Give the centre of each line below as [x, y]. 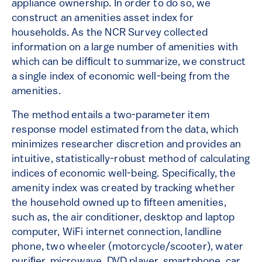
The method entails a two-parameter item [111, 116]
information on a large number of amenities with [125, 48]
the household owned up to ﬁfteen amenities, [119, 204]
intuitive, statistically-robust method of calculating [131, 160]
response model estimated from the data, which [125, 130]
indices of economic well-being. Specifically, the [124, 174]
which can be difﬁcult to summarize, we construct [129, 63]
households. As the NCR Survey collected [110, 33]
